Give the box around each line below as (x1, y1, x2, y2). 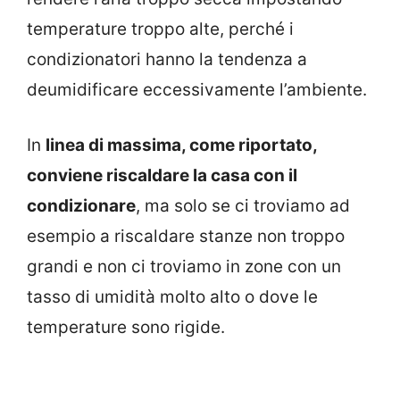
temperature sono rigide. (27, 317, 225, 338)
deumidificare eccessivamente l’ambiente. (27, 79, 367, 100)
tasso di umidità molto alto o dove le (27, 287, 318, 308)
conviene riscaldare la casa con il (27, 165, 297, 187)
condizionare (27, 196, 136, 217)
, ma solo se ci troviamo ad (136, 196, 350, 217)
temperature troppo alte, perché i (27, 18, 294, 39)
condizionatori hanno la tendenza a (27, 48, 307, 70)
